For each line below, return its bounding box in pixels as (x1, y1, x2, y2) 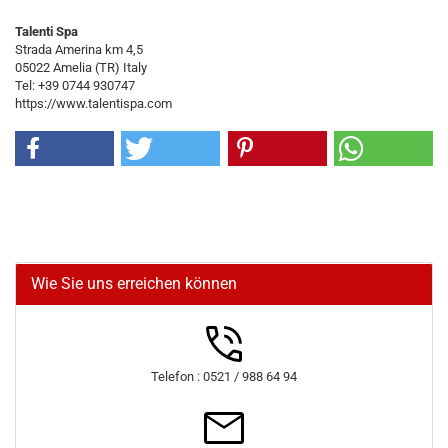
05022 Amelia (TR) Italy (15, 60, 147, 75)
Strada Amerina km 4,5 (15, 42, 146, 57)
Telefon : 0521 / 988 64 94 (151, 369, 297, 384)
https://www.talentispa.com (15, 96, 172, 111)
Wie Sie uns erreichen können (31, 274, 237, 293)
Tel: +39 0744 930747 (15, 78, 135, 93)
